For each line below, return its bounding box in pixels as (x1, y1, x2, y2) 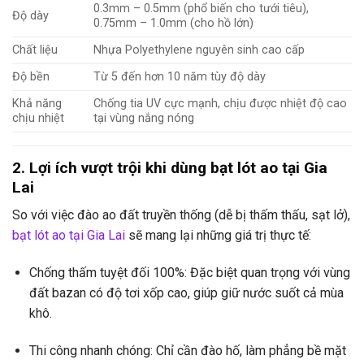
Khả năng (12, 96, 62, 110)
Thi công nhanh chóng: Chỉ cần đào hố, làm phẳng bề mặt (28, 342, 346, 358)
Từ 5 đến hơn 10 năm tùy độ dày (93, 69, 266, 84)
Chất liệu (12, 42, 58, 57)
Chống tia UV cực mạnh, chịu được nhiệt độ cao (93, 96, 348, 110)
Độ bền (12, 69, 50, 84)
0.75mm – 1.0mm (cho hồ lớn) (93, 15, 254, 30)
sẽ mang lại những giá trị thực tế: (125, 227, 311, 244)
